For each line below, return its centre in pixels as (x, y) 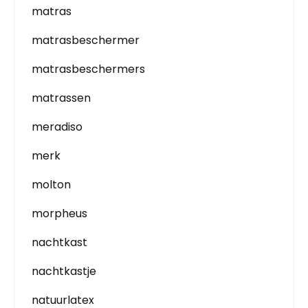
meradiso (57, 126)
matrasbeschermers (88, 69)
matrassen (61, 98)
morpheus (59, 213)
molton (51, 184)
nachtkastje (64, 271)
